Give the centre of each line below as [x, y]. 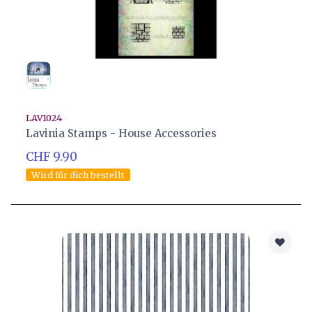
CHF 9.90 [52, 156]
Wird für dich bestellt [78, 174]
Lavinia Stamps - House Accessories [122, 134]
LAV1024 [44, 117]
